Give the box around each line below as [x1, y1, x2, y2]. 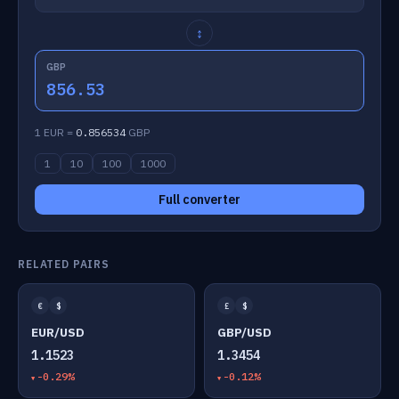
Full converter [159, 191, 240, 208]
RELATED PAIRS [18, 257, 110, 271]
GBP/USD [217, 324, 272, 340]
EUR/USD [31, 324, 85, 340]
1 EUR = [35, 126, 76, 139]
